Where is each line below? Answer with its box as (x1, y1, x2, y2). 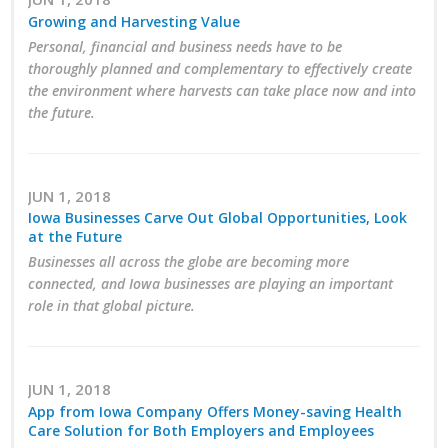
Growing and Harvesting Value (28, 12, 241, 32)
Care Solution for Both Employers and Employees (28, 420, 375, 440)
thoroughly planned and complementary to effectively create (28, 58, 413, 78)
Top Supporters (140, 7, 269, 32)
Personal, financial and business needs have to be (28, 36, 343, 56)
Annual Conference (140, 216, 296, 241)
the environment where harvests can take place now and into (28, 80, 417, 100)
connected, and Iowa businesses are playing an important (28, 274, 394, 294)
